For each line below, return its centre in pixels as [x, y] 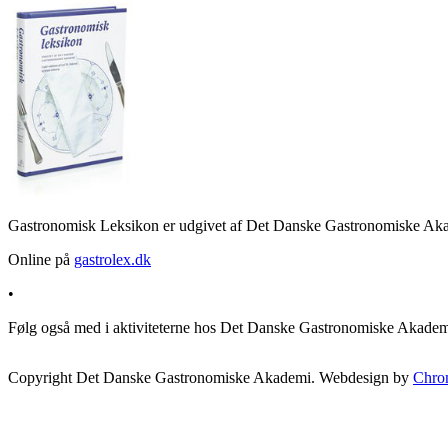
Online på [41, 260]
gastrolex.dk [112, 260]
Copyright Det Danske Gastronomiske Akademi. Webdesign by [210, 378]
